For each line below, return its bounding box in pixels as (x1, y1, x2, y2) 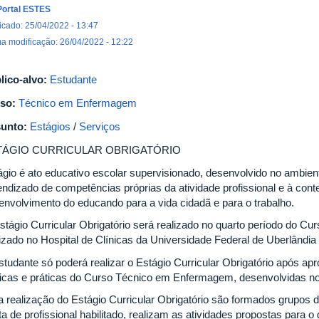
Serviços (79, 120, 120, 132)
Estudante (50, 73, 97, 85)
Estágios (30, 120, 70, 132)
